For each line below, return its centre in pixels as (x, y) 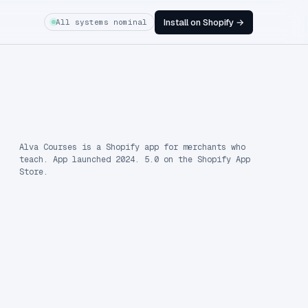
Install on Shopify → (204, 22)
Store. (34, 172)
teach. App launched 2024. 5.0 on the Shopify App (135, 159)
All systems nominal (102, 22)
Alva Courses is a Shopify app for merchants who (132, 147)
